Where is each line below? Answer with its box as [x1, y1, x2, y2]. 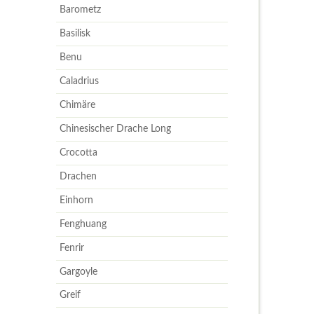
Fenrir [60, 243, 85, 253]
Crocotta [60, 147, 98, 158]
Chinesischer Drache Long [60, 123, 172, 134]
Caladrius [60, 76, 100, 86]
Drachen [60, 171, 97, 182]
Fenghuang [60, 219, 107, 229]
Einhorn [60, 195, 94, 205]
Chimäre [60, 100, 96, 110]
